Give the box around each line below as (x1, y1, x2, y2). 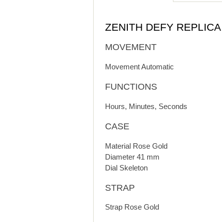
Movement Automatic (105, 62, 174, 71)
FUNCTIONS (105, 81, 157, 92)
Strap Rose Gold (105, 203, 159, 212)
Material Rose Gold (105, 141, 167, 150)
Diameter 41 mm (105, 152, 160, 161)
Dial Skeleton (105, 163, 148, 172)
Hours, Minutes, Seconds (105, 102, 187, 111)
